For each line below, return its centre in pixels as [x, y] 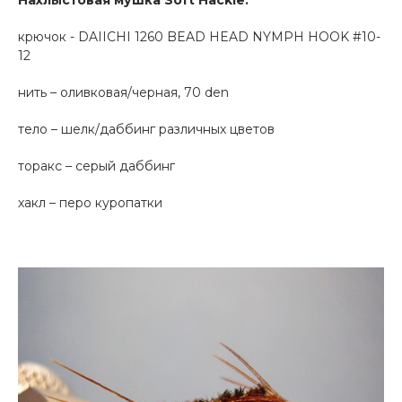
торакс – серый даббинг [96, 166]
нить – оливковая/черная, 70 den [123, 92]
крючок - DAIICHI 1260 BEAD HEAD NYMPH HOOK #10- [199, 36]
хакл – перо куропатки [90, 202]
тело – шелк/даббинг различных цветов [146, 129]
